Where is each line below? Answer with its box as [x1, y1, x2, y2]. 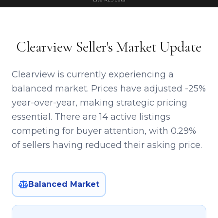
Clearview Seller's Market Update [17, 38, 201, 56]
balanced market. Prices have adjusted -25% [12, 83, 206, 94]
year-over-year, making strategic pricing [12, 97, 187, 109]
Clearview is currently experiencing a [12, 69, 174, 80]
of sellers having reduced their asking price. [12, 140, 202, 151]
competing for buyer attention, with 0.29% [12, 126, 196, 137]
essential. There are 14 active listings [12, 111, 170, 123]
